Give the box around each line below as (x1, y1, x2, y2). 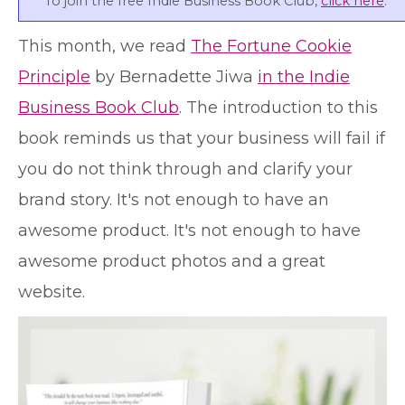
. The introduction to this (179, 98, 378, 118)
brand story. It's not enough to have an (18, 190, 329, 210)
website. (18, 282, 85, 302)
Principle (18, 67, 90, 87)
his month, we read (29, 36, 191, 56)
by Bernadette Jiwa (90, 67, 258, 87)
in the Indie (258, 67, 350, 87)
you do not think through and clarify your (18, 159, 353, 179)
